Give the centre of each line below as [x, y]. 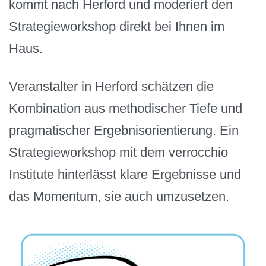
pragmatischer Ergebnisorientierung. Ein [124, 131]
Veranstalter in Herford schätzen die [111, 87]
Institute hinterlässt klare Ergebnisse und [125, 175]
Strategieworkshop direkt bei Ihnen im [117, 26]
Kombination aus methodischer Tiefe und [126, 109]
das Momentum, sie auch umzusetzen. [119, 197]
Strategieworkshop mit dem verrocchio [118, 153]
